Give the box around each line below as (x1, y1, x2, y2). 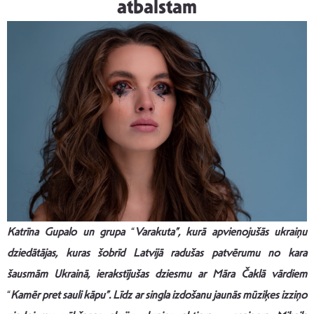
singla (144, 287, 170, 302)
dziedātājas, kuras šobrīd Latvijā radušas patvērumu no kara (7, 245, 307, 260)
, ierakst (88, 266, 125, 281)
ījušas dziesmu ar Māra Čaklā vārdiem (125, 266, 307, 281)
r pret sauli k (36, 287, 90, 302)
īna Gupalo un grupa (26, 224, 131, 239)
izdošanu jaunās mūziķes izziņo (171, 287, 308, 302)
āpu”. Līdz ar (89, 287, 143, 302)
